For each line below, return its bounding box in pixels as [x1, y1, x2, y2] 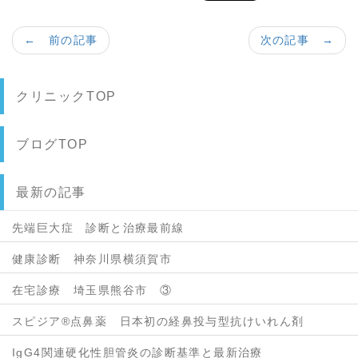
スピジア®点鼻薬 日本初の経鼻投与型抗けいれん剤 [12, 315, 304, 328]
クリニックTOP [16, 89, 117, 103]
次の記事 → [260, 34, 334, 46]
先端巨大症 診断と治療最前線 [12, 221, 185, 234]
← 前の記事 [24, 34, 98, 46]
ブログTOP [16, 137, 89, 151]
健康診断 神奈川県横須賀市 [12, 253, 173, 265]
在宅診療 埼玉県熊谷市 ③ [12, 284, 173, 296]
